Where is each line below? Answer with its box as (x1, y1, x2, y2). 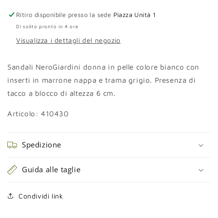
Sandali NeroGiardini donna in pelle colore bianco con (7, 62, 200, 71)
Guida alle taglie (22, 164, 81, 174)
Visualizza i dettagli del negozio (16, 36, 121, 44)
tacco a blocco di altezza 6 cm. (7, 89, 116, 97)
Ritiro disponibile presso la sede (16, 10, 113, 18)
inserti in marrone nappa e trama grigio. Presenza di (7, 75, 196, 84)
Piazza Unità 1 (113, 10, 156, 18)
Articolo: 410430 (7, 109, 69, 118)
